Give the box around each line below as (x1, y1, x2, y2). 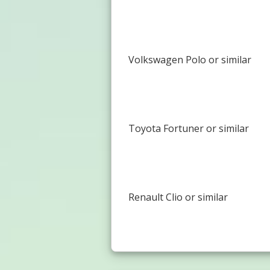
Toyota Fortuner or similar (128, 121, 249, 135)
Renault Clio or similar (128, 190, 228, 204)
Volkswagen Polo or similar (128, 52, 251, 66)
